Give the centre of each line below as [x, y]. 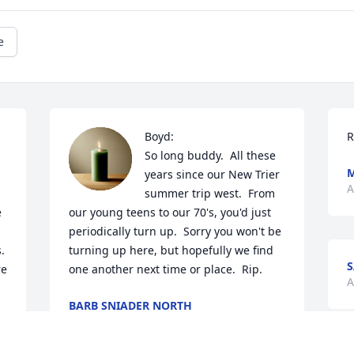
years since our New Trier [213, 175]
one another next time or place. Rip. [166, 269]
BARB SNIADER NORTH [131, 306]
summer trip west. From [210, 194]
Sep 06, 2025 [103, 322]
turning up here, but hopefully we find [171, 250]
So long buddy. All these [211, 156]
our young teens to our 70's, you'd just [170, 213]
